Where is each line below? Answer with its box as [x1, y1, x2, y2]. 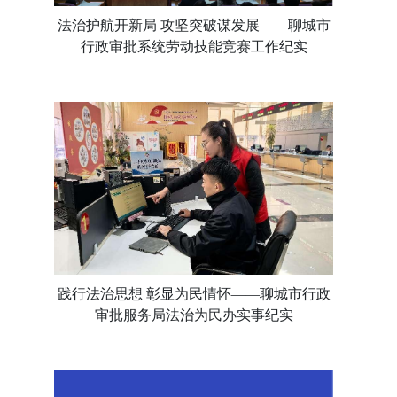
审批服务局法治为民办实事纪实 [94, 307, 293, 323]
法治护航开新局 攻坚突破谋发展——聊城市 [57, 18, 331, 33]
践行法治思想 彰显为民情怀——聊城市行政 [57, 286, 331, 301]
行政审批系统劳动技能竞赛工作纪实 [80, 39, 307, 54]
